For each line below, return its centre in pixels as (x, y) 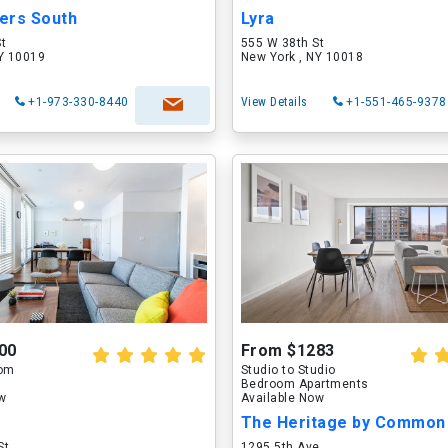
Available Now (282, 398)
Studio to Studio (288, 370)
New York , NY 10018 (302, 57)
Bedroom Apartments (304, 384)
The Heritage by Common (343, 422)
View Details (274, 102)
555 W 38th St (282, 43)
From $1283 (287, 350)
